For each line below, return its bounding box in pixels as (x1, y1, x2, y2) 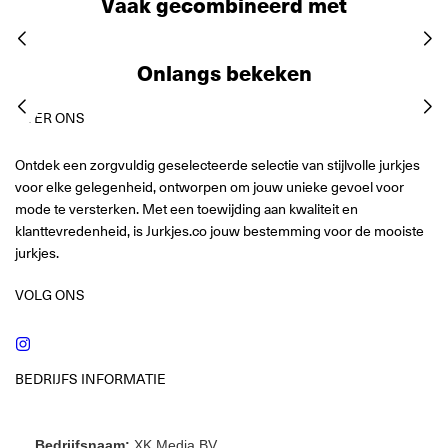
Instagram (30, 330, 92, 351)
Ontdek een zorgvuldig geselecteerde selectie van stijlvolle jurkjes (15, 154, 420, 175)
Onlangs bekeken (136, 56, 312, 87)
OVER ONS (15, 107, 85, 128)
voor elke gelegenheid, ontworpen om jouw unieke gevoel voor (15, 176, 404, 197)
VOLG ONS (15, 284, 85, 305)
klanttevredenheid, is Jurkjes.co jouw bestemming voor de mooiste (15, 220, 424, 241)
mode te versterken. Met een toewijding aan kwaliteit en (15, 198, 358, 219)
